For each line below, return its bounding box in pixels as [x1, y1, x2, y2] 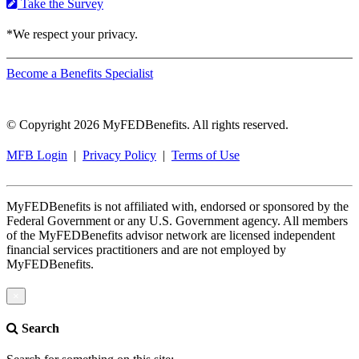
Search [18, 321, 59, 336]
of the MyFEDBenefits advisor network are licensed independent [6, 228, 335, 242]
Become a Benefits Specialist [6, 66, 153, 80]
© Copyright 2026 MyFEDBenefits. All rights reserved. [6, 117, 288, 131]
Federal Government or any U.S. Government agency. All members [6, 213, 348, 228]
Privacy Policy [83, 147, 156, 162]
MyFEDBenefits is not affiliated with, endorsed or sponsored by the [6, 199, 349, 213]
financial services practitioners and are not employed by [6, 242, 286, 256]
